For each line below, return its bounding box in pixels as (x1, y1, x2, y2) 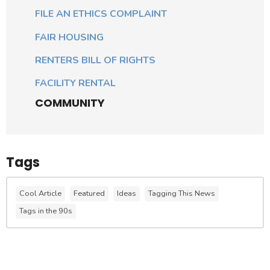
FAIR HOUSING (35, 30, 104, 44)
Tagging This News (148, 187, 215, 199)
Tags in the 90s (19, 205, 72, 216)
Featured (74, 187, 105, 199)
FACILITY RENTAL (35, 77, 116, 90)
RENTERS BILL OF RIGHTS (35, 53, 155, 67)
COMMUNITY (35, 95, 105, 110)
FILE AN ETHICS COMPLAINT (35, 7, 167, 21)
